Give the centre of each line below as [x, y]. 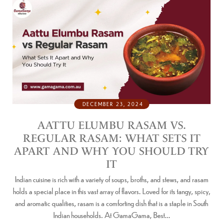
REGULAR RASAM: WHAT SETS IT [111, 138]
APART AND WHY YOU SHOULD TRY [111, 151]
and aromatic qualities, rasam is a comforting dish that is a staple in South [111, 203]
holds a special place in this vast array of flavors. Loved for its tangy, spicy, [111, 191]
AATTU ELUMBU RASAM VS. [111, 125]
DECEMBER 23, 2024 [113, 104]
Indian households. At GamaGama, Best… [111, 215]
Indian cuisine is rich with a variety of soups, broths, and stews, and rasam [111, 179]
